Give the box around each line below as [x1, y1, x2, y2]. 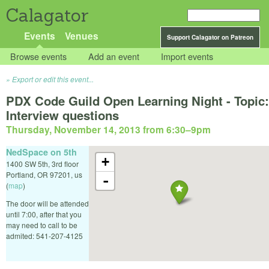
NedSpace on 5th [6, 145, 77, 158]
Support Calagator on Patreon [167, 33, 253, 41]
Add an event [88, 50, 140, 63]
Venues [64, 29, 98, 43]
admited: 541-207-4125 [6, 230, 83, 241]
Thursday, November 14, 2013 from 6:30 [6, 122, 186, 137]
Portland [6, 169, 34, 180]
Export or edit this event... [12, 74, 94, 85]
